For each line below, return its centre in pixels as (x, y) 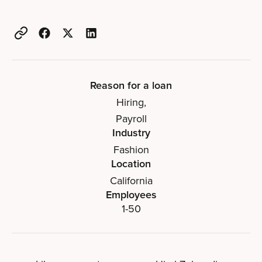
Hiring (130, 102)
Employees (131, 194)
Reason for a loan (131, 85)
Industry (131, 132)
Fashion (131, 149)
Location (131, 163)
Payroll (131, 118)
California (131, 180)
